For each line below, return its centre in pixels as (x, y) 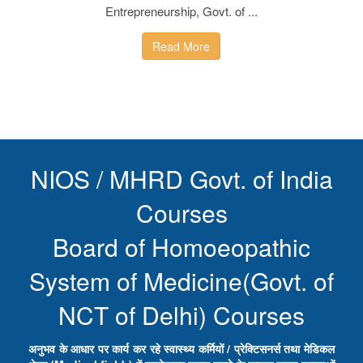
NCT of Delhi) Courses (181, 314)
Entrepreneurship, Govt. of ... (181, 11)
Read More (181, 46)
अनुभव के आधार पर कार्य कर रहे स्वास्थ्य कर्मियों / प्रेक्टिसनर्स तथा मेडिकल (181, 348)
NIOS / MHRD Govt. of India (181, 178)
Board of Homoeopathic (181, 246)
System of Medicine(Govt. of (181, 280)
